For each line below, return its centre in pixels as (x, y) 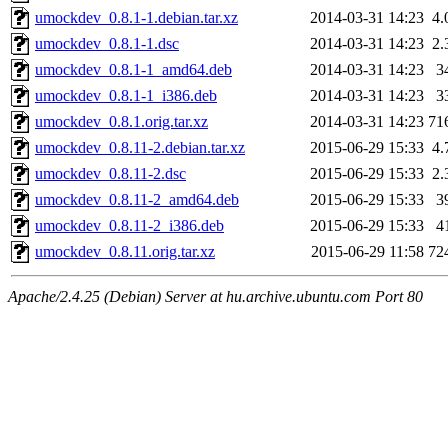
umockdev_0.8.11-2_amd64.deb (137, 200)
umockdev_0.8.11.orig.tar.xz (125, 252)
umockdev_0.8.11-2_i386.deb (129, 226)
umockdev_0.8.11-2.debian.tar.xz (140, 148)
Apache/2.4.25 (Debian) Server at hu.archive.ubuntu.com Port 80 (215, 297)
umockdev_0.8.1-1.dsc (107, 44)
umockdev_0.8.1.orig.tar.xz (121, 122)
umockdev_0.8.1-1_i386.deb (126, 96)
